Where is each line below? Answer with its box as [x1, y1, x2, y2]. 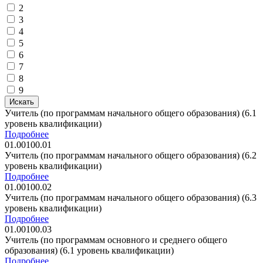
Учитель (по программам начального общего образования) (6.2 [5, 150, 257, 160]
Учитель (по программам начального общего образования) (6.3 [5, 192, 257, 203]
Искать [9, 97, 34, 106]
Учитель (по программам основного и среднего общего [5, 234, 227, 245]
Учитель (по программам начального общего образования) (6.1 [5, 107, 257, 118]
